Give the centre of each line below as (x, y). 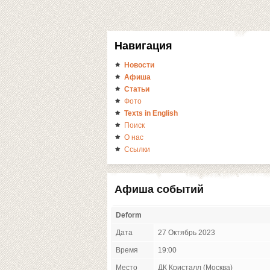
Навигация (143, 46)
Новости (139, 65)
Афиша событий (159, 189)
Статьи (137, 89)
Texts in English (151, 113)
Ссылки (137, 149)
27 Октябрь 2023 (187, 233)
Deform (129, 215)
